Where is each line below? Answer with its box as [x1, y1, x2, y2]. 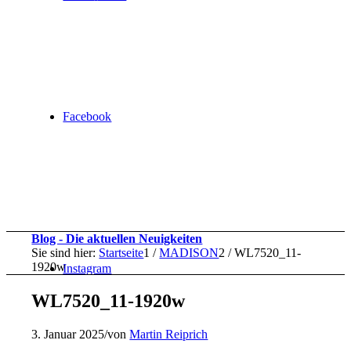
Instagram [63, 262, 112, 275]
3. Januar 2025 [31, 327, 105, 341]
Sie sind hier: [31, 246, 96, 259]
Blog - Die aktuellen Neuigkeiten [31, 232, 203, 245]
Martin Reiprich [129, 327, 208, 341]
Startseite [99, 246, 144, 259]
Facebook [63, 110, 112, 123]
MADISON [159, 246, 219, 259]
